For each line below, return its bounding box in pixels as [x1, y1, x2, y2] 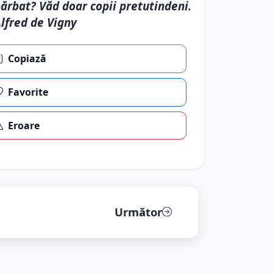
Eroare [8, 118, 40, 132]
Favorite [8, 85, 49, 99]
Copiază [8, 52, 47, 66]
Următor [114, 204, 162, 220]
